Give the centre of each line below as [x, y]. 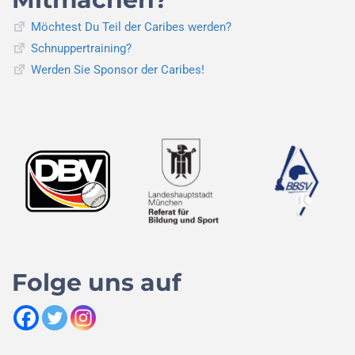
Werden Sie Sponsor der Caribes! [118, 70]
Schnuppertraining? [82, 49]
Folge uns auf [97, 283]
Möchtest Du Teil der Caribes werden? [132, 27]
